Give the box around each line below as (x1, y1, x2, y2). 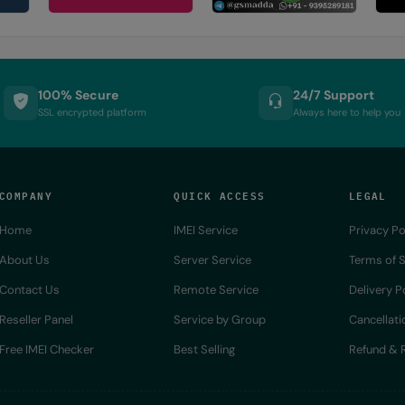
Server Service (174, 251, 252, 268)
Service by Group (174, 311, 267, 327)
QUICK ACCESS (174, 185, 266, 203)
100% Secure (38, 87, 119, 104)
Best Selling (174, 341, 236, 357)
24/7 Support (293, 87, 375, 104)
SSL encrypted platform (38, 106, 147, 119)
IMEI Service (174, 221, 239, 238)
